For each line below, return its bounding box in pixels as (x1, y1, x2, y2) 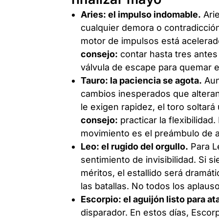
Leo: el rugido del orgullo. (81, 141, 189, 152)
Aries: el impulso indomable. (81, 9, 201, 20)
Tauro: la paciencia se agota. (81, 75, 202, 86)
